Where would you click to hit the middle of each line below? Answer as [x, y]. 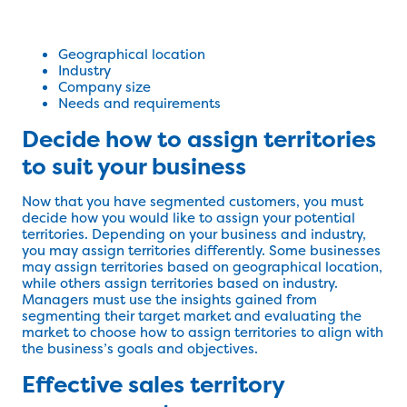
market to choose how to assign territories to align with [203, 333]
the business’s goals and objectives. [140, 349]
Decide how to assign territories [199, 139]
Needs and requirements [139, 104]
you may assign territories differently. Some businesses [201, 251]
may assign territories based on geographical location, [202, 267]
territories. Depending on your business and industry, [194, 234]
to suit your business [134, 167]
